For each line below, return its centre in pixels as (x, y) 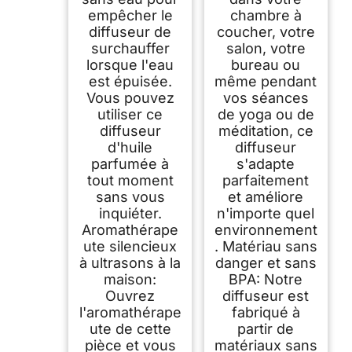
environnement (266, 229)
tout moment (130, 180)
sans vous (130, 196)
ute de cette (130, 328)
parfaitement (266, 180)
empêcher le (130, 15)
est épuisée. (130, 81)
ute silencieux (130, 246)
